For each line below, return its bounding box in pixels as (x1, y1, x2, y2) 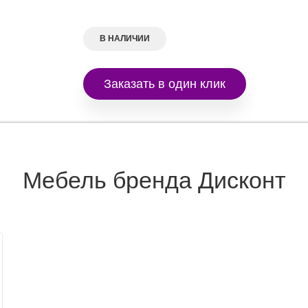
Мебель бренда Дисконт (22, 167, 286, 194)
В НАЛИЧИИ (100, 34, 151, 44)
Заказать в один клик (104, 76, 226, 91)
